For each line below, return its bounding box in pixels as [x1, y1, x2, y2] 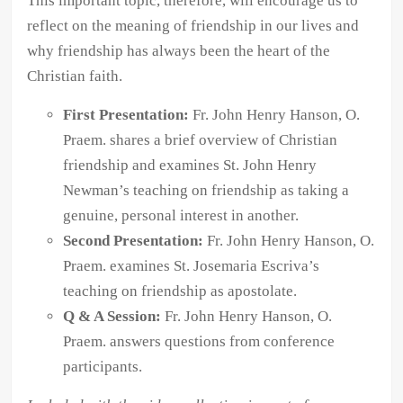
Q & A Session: [63, 308, 162, 326]
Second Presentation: [63, 232, 204, 250]
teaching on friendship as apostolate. [63, 282, 298, 300]
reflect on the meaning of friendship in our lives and [27, 17, 360, 35]
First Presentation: [63, 106, 190, 124]
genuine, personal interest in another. [63, 207, 300, 225]
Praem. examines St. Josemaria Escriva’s [63, 257, 320, 275]
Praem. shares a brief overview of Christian [63, 131, 338, 149]
